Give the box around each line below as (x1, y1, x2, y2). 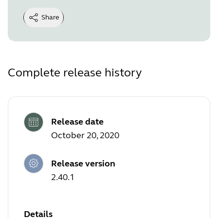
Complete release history (8, 65, 142, 80)
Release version (51, 158, 115, 169)
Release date (51, 116, 104, 127)
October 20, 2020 (51, 130, 119, 141)
